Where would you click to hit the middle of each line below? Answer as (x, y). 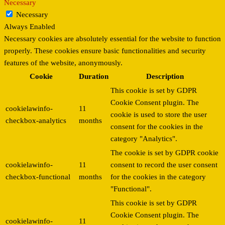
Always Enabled (30, 27)
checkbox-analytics (36, 121)
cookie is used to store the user (159, 115)
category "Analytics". (144, 139)
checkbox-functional (38, 177)
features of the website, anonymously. (63, 63)
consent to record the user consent (164, 165)
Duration (94, 77)
